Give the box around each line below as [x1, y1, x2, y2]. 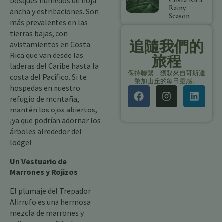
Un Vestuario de [10, 156, 67, 166]
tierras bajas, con [10, 28, 68, 38]
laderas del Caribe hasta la [10, 61, 99, 71]
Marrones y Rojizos [10, 167, 78, 177]
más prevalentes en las [10, 17, 88, 27]
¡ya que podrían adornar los [10, 115, 101, 125]
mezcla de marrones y [10, 208, 84, 218]
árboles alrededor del [10, 126, 82, 136]
